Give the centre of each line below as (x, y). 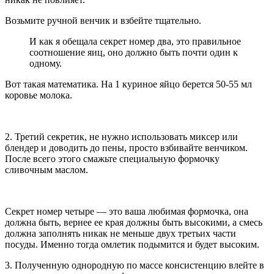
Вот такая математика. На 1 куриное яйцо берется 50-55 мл (128, 84)
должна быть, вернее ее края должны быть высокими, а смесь (134, 222)
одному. (46, 63)
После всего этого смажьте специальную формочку (112, 158)
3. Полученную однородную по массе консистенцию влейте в (135, 265)
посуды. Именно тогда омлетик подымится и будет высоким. (132, 244)
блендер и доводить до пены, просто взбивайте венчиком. (126, 147)
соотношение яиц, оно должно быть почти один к (134, 52)
